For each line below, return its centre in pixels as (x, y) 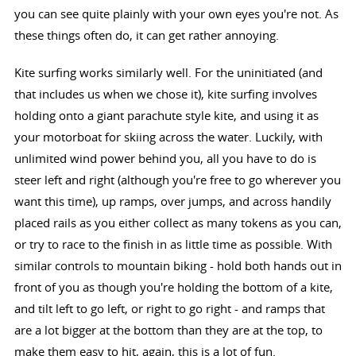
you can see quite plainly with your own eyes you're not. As (176, 13)
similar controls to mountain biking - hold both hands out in (178, 265)
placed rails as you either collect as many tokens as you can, (178, 222)
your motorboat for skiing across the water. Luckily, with (168, 136)
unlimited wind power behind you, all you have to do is (165, 158)
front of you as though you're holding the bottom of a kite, (173, 286)
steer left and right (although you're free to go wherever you (177, 179)
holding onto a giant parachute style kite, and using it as (166, 115)
